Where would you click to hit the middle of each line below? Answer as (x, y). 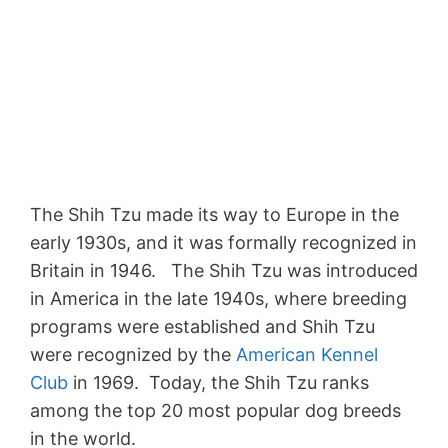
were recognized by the (133, 354)
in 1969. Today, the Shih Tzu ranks (218, 382)
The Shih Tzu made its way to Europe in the (214, 214)
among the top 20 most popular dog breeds (215, 410)
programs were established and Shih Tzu (202, 326)
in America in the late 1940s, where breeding (218, 298)
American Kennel (307, 354)
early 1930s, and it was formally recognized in (223, 242)
